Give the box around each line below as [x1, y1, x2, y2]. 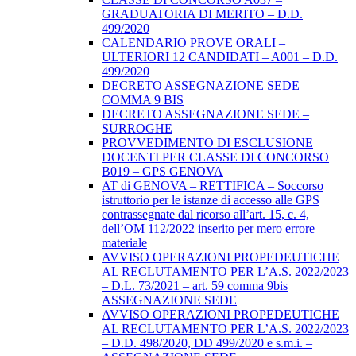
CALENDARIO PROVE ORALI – [102, 36, 285, 50]
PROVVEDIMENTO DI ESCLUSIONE [102, 136, 313, 150]
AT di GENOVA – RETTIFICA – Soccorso [102, 179, 323, 193]
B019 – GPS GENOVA [102, 164, 223, 179]
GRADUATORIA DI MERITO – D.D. [102, 7, 303, 21]
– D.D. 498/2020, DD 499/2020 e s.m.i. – [102, 336, 312, 350]
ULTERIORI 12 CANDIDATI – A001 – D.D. [102, 50, 338, 64]
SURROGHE [102, 122, 172, 136]
